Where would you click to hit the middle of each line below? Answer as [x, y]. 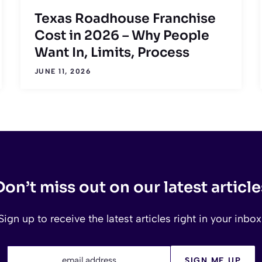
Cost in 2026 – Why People [122, 35]
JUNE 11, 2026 [63, 71]
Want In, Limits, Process [112, 52]
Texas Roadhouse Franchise [125, 18]
